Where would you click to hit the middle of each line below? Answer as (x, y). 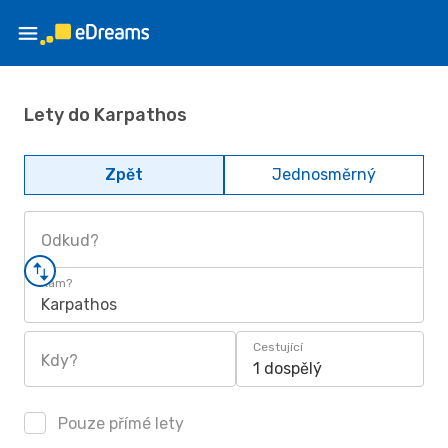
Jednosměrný (324, 174)
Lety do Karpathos (105, 114)
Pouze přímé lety (119, 423)
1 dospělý (287, 368)
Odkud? (70, 240)
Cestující (278, 347)
